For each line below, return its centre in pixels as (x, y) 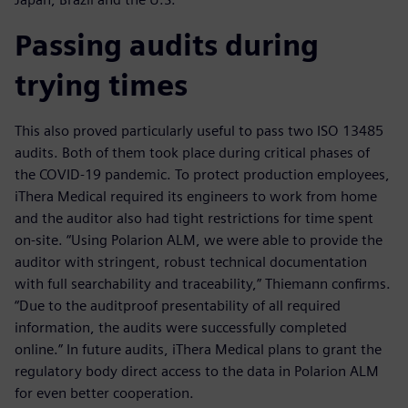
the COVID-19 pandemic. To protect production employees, (202, 175)
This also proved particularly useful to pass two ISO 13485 (199, 131)
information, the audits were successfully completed (181, 328)
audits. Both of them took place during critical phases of (192, 153)
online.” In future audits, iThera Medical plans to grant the (198, 350)
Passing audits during (167, 46)
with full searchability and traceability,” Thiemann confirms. (203, 284)
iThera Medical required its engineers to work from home (196, 197)
